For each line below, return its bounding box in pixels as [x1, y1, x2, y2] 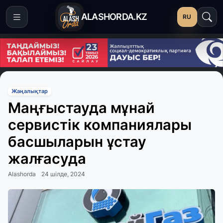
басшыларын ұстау [8, 133, 146, 151]
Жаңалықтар [11, 88, 48, 95]
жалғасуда [8, 150, 86, 168]
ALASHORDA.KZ [81, 11, 147, 22]
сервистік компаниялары [8, 116, 192, 134]
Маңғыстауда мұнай [8, 99, 155, 117]
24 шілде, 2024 [41, 170, 85, 178]
